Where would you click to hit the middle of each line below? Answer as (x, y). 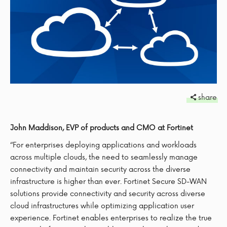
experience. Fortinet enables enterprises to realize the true (111, 217)
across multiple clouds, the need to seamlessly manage (104, 157)
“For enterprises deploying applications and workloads (103, 144)
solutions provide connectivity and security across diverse (108, 193)
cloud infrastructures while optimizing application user (102, 205)
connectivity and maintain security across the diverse (100, 169)
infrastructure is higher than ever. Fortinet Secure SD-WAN (108, 181)
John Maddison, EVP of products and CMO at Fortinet (102, 127)
